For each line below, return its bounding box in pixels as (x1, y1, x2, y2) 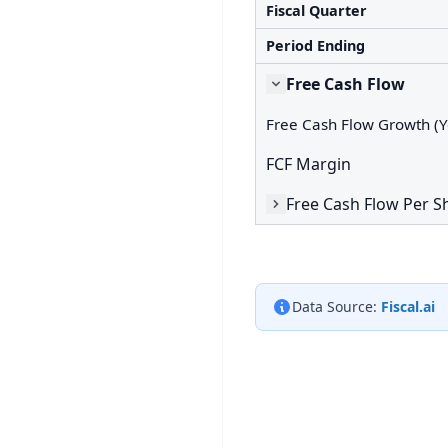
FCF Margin (266, 152, 351, 175)
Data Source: (292, 297, 377, 316)
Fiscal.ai (381, 297, 435, 316)
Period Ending (266, 36, 365, 55)
